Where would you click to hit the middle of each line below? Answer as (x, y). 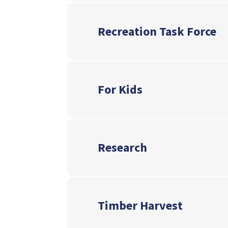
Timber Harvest (140, 206)
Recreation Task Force (157, 32)
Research (122, 148)
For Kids (120, 90)
